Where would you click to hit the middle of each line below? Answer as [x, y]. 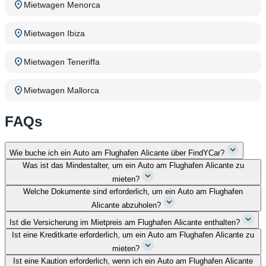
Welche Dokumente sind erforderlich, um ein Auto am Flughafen [133, 191]
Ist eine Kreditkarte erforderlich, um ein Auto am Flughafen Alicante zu [133, 235]
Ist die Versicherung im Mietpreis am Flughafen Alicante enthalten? [125, 222]
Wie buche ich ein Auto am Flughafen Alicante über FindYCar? [117, 153]
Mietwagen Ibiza [54, 33]
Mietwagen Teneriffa [62, 61]
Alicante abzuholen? [126, 205]
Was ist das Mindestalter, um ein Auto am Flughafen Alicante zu [133, 165]
